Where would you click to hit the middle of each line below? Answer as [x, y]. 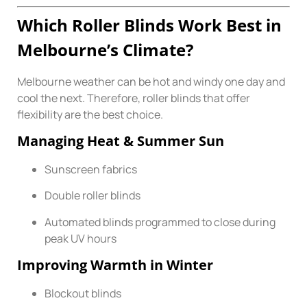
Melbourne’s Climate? [105, 49]
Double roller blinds [93, 196]
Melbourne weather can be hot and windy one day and [151, 81]
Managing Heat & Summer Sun [121, 140]
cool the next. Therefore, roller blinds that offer [134, 98]
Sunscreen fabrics [91, 169]
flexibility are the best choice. [90, 114]
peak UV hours [81, 238]
